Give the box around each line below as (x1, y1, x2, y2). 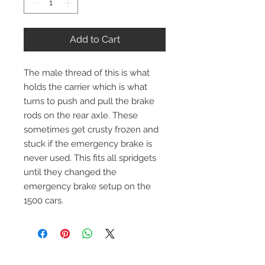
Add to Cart (69, 34, 120, 46)
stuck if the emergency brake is (24, 138, 152, 150)
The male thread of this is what (24, 67, 150, 79)
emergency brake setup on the (24, 181, 151, 192)
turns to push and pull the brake (24, 96, 154, 107)
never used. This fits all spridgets (24, 153, 156, 164)
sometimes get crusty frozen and (24, 124, 159, 135)
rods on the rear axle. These (24, 110, 138, 121)
